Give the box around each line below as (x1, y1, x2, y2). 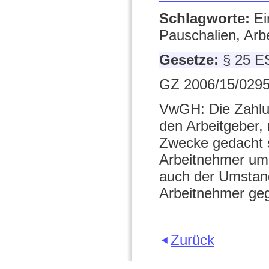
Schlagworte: (159, 10, 254, 27)
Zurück (171, 232, 214, 249)
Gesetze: (159, 52, 223, 68)
